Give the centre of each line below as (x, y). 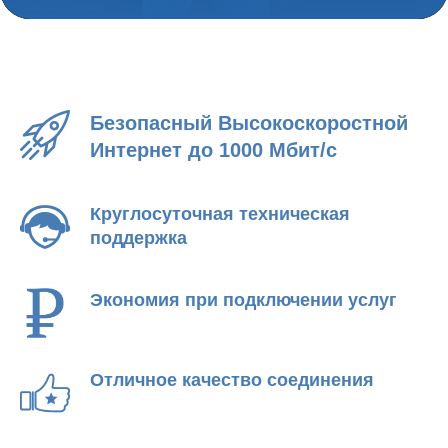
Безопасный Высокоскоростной (249, 122)
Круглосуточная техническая (220, 213)
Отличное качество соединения (232, 379)
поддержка (138, 237)
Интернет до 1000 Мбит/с (213, 149)
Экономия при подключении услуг (243, 299)
